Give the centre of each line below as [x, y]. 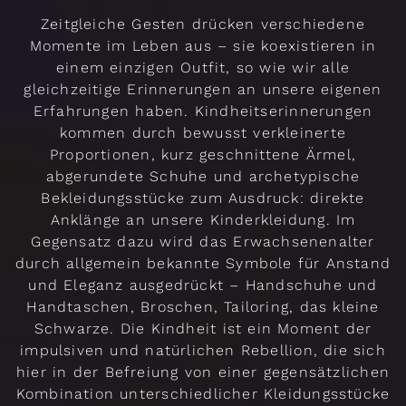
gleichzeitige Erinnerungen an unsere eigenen [203, 89]
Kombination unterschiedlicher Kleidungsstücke [203, 393]
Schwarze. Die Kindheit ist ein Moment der [203, 328]
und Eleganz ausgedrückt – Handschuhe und [203, 285]
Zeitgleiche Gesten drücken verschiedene [203, 24]
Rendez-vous [101, 396]
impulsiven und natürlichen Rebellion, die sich [203, 350]
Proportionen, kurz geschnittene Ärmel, [203, 154]
